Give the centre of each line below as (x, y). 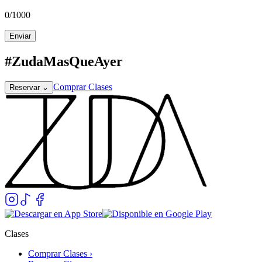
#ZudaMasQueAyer (64, 61)
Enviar (20, 36)
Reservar (25, 87)
